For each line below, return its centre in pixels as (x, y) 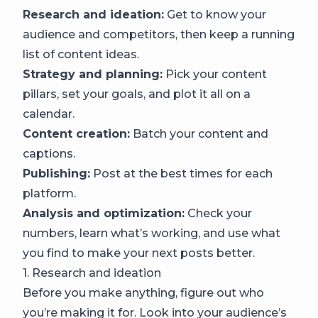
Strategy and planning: (93, 74)
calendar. (49, 114)
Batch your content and (199, 134)
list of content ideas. (81, 54)
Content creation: (76, 134)
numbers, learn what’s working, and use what (152, 233)
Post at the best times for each (181, 174)
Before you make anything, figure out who (143, 293)
